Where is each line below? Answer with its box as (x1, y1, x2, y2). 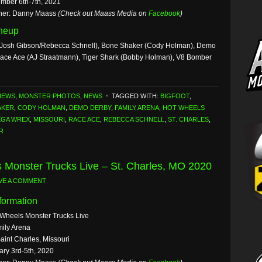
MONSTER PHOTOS (19, 92, 80, 99)
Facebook (149, 9, 180, 18)
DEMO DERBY (69, 104, 111, 111)
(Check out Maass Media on (58, 9, 149, 18)
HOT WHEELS (163, 104, 205, 111)
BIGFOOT (160, 92, 189, 99)
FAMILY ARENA (115, 104, 159, 111)
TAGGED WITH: (112, 92, 160, 99)
